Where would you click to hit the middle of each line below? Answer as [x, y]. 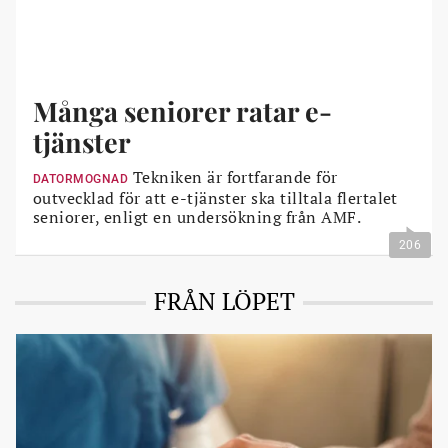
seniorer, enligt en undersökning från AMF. [197, 217]
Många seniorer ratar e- [182, 111]
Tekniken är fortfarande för [233, 177]
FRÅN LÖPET [224, 301]
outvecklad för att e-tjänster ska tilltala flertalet [215, 198]
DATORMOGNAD [81, 179]
